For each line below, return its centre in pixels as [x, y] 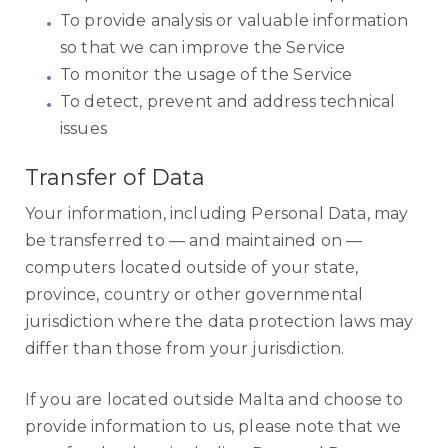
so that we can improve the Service [203, 47]
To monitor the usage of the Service [206, 74]
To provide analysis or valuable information [234, 20]
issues [83, 128]
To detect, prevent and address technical [228, 101]
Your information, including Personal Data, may [217, 213]
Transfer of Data [115, 177]
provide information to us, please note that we [213, 426]
